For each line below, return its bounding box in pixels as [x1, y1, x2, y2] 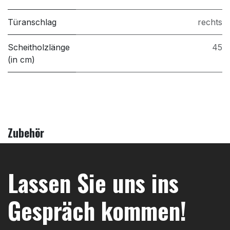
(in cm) [8, 54, 35, 65]
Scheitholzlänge [8, 42, 70, 53]
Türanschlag [8, 17, 56, 28]
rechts [198, 17, 222, 28]
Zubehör [8, 124, 44, 141]
